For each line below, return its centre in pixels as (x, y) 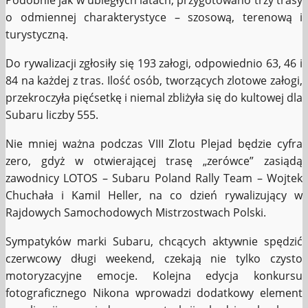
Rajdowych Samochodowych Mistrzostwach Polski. (136, 213)
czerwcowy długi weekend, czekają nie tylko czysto (154, 259)
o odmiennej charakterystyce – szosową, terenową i (154, 18)
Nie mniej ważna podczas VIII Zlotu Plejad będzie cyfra (154, 144)
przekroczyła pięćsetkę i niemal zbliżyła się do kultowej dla (154, 98)
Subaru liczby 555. (52, 115)
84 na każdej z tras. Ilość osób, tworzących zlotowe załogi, (154, 81)
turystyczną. (37, 35)
